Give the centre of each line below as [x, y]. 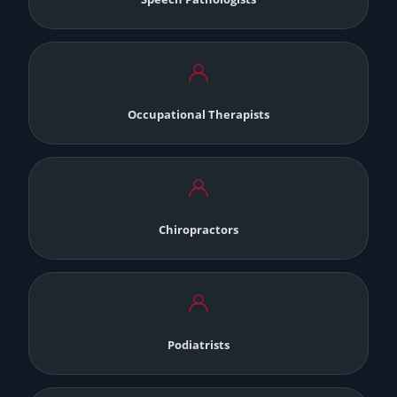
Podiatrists [198, 345]
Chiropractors [198, 230]
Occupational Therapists [198, 115]
